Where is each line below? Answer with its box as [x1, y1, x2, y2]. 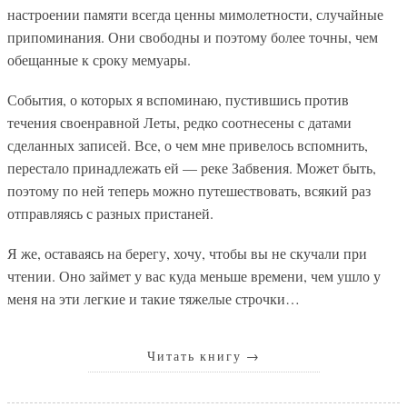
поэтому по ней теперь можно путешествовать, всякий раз [7, 181, 371, 201]
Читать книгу [146, 348, 246, 365]
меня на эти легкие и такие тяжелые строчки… [7, 289, 300, 309]
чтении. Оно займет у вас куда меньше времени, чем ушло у [7, 266, 381, 286]
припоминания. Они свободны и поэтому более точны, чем [7, 27, 378, 47]
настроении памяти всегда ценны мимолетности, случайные [7, 5, 383, 25]
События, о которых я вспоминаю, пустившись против [7, 90, 349, 110]
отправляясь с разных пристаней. [7, 203, 213, 223]
